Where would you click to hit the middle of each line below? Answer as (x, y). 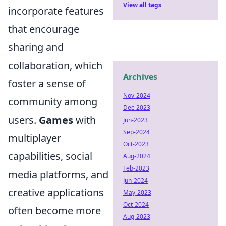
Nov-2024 (137, 96)
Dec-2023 (137, 108)
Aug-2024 (137, 156)
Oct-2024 (136, 205)
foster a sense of (47, 83)
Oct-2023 (136, 144)
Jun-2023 (135, 120)
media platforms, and (58, 174)
